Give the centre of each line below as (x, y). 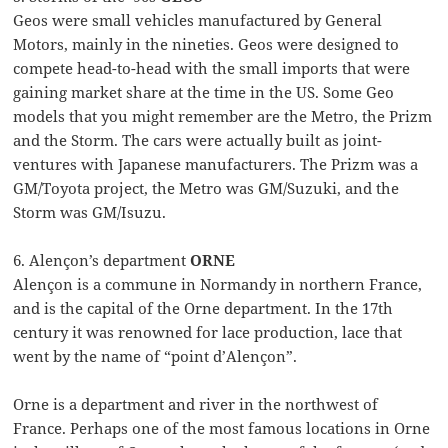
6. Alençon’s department (102, 260)
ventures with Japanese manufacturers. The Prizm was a (216, 164)
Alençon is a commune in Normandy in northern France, (218, 284)
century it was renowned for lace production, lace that (208, 332)
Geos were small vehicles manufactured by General (198, 20)
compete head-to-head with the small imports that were (212, 68)
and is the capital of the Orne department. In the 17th (203, 308)
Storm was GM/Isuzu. (90, 212)
